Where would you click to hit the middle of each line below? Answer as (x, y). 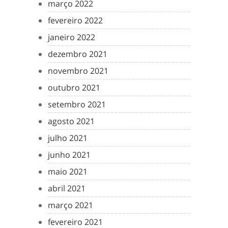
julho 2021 (68, 138)
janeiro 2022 (72, 37)
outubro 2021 (74, 88)
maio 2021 (68, 172)
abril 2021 (67, 188)
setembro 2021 (77, 104)
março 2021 (70, 205)
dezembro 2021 (78, 54)
